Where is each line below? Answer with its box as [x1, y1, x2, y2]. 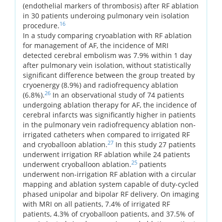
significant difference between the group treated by [23, 70, 195, 80]
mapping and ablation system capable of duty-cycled [23, 179, 199, 189]
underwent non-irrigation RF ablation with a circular [23, 169, 196, 179]
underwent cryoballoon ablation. [23, 159, 131, 169]
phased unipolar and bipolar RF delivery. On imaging [23, 189, 199, 199]
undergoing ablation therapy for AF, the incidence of [23, 100, 197, 110]
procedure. [23, 20, 59, 30]
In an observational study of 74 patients [51, 90, 184, 100]
